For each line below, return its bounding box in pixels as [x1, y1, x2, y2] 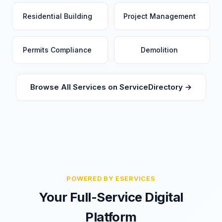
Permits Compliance [23, 46, 92, 54]
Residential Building [22, 12, 92, 20]
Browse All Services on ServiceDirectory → [30, 82, 192, 92]
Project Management [123, 12, 196, 20]
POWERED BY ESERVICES [66, 174, 156, 182]
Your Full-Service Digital [39, 189, 183, 205]
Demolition [141, 46, 178, 54]
